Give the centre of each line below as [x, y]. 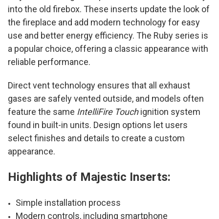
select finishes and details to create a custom [96, 138]
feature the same [42, 111]
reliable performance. [49, 62]
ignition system [169, 111]
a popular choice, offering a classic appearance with [108, 48]
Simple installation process [68, 202]
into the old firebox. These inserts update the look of [109, 9]
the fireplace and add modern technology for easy [104, 22]
